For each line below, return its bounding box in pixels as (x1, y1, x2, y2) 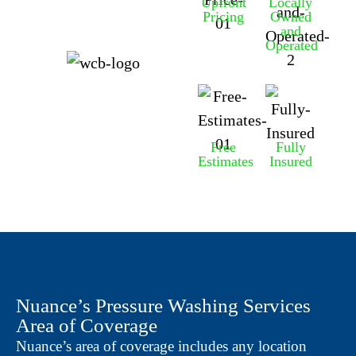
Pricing (203, 8, 245, 25)
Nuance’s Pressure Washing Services (16, 294, 311, 316)
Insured (269, 153, 312, 169)
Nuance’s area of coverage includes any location (16, 337, 307, 354)
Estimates (198, 153, 254, 169)
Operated (265, 37, 318, 53)
